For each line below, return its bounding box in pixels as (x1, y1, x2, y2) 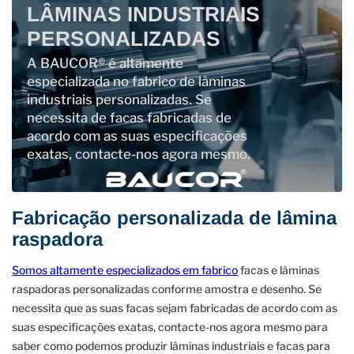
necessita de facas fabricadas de (26, 110, 232, 126)
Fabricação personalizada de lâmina (12, 207, 337, 229)
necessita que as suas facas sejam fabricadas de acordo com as (12, 301, 337, 315)
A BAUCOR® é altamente (26, 55, 183, 72)
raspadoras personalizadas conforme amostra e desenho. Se (12, 282, 322, 296)
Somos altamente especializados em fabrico (12, 263, 238, 277)
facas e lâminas (238, 263, 319, 277)
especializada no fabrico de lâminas (26, 73, 246, 90)
